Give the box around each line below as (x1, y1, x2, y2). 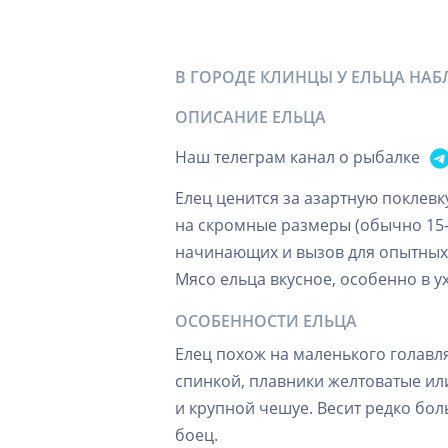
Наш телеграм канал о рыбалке (175, 146, 420, 168)
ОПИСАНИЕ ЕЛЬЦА (175, 106, 326, 128)
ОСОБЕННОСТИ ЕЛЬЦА (175, 310, 357, 333)
